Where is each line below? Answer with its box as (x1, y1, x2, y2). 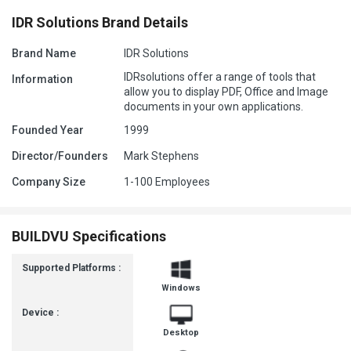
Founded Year (12, 124, 84, 137)
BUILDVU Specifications (12, 228, 166, 245)
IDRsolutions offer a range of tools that (124, 71, 316, 84)
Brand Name (12, 47, 76, 60)
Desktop (162, 327, 199, 338)
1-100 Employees (124, 175, 210, 189)
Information (12, 73, 73, 86)
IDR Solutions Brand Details (12, 14, 188, 31)
